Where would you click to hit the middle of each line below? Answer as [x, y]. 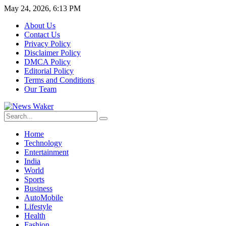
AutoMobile [44, 197]
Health [35, 216]
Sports [34, 179]
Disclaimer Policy [52, 53]
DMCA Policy [47, 62]
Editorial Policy [49, 71]
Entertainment [46, 152]
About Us [40, 25]
